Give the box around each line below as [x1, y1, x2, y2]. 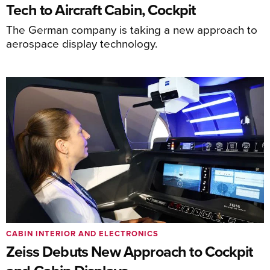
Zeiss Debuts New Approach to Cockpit [6, 240, 253, 262]
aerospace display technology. [6, 35, 157, 52]
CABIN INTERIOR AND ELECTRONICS [6, 227, 159, 239]
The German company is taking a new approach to [6, 21, 257, 38]
